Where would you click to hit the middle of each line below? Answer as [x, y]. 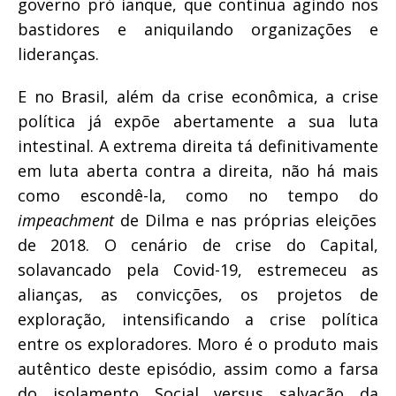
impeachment [66, 220]
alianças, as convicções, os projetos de [198, 294]
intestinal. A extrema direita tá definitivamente [198, 145]
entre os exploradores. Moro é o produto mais [198, 343]
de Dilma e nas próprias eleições [245, 220]
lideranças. [58, 53]
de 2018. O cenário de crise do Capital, [198, 244]
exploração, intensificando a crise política [198, 319]
